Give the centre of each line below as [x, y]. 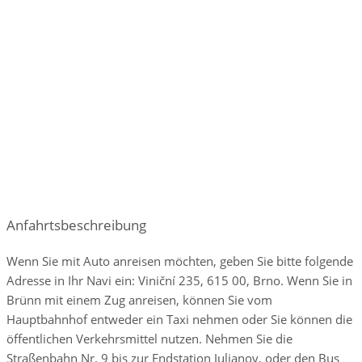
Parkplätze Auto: [79, 29]
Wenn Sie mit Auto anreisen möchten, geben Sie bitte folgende [180, 261]
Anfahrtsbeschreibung [76, 225]
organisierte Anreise [103, 59]
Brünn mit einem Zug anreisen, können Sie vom [139, 299]
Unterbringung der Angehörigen [139, 88]
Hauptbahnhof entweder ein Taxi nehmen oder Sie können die [179, 319]
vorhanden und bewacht [215, 29]
